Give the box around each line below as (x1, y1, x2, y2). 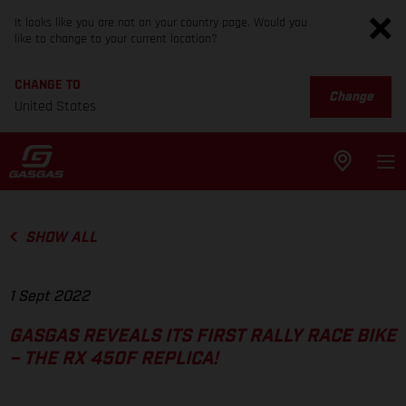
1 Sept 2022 (9, 289, 90, 304)
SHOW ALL (24, 230, 97, 245)
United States (14, 97, 96, 116)
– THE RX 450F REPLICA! (9, 350, 218, 369)
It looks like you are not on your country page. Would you (14, 14, 307, 31)
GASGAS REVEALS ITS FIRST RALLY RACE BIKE (9, 327, 396, 346)
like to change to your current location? (14, 31, 217, 47)
